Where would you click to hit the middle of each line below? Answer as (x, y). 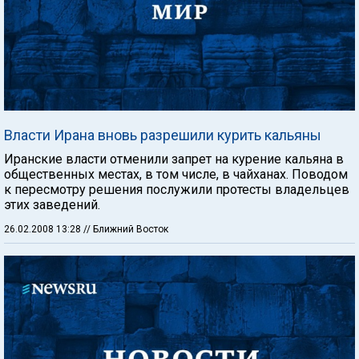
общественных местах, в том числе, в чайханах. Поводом (176, 174)
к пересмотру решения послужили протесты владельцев (177, 190)
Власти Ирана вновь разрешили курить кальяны (163, 135)
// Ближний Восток (126, 229)
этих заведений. (52, 205)
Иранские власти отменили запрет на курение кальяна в (174, 159)
